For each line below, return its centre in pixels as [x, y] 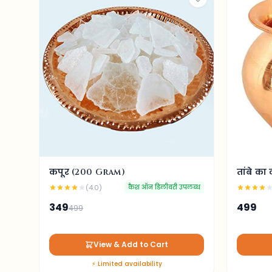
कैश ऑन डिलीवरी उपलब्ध [164, 187]
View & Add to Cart [131, 244]
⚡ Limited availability [127, 264]
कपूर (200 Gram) [87, 172]
